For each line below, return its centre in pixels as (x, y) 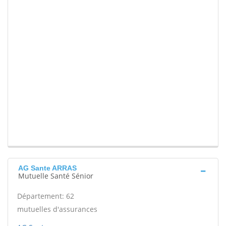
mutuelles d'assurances (57, 209)
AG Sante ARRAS (47, 168)
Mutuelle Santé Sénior (56, 176)
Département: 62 (46, 196)
